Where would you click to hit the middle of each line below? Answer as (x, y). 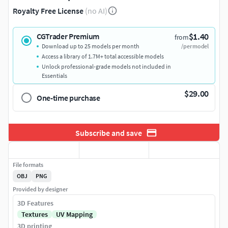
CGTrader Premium (68, 36)
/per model (195, 46)
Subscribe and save (108, 133)
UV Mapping (74, 215)
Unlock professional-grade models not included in (106, 66)
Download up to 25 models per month (91, 46)
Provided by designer (40, 189)
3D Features (35, 203)
